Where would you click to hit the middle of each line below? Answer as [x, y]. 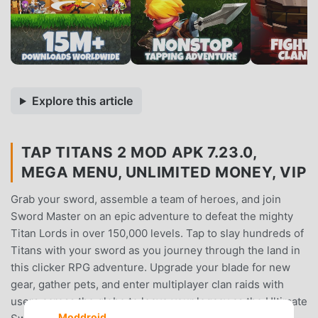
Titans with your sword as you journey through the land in [155, 250]
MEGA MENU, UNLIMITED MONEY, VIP [164, 172]
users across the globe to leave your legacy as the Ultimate [159, 301]
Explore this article [82, 100]
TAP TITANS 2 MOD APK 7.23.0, [139, 152]
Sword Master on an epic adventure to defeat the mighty [152, 216]
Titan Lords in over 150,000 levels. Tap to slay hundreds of [157, 233]
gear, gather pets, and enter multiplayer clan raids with [147, 284]
